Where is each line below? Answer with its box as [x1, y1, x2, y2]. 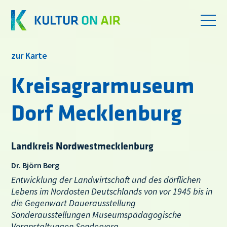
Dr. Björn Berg [11, 160, 60, 170]
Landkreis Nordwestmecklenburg [11, 142, 154, 151]
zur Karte [11, 50, 48, 61]
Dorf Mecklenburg [11, 103, 182, 125]
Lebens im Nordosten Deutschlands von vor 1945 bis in [11, 185, 213, 197]
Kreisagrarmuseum [11, 76, 195, 97]
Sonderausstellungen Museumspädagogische [11, 209, 182, 220]
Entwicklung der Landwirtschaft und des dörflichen [11, 174, 201, 185]
